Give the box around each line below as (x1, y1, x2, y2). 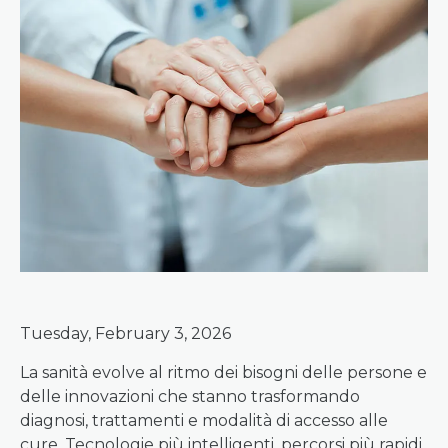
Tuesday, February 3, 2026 (20, 324, 231, 343)
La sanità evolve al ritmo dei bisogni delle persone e (20, 363, 427, 382)
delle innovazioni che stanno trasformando (20, 387, 360, 406)
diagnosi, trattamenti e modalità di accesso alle (20, 411, 388, 430)
